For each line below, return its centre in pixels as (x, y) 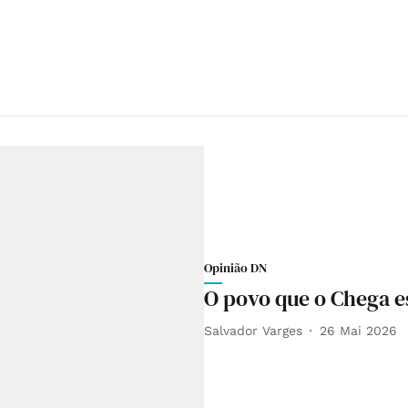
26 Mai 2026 (358, 330)
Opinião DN (235, 268)
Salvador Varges (253, 330)
